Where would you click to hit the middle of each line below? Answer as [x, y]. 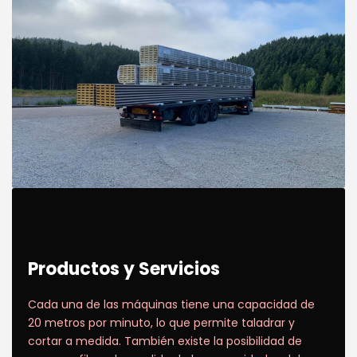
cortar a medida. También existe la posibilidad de [165, 341]
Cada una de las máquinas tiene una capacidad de [171, 304]
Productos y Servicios [124, 269]
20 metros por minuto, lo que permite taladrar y [161, 323]
